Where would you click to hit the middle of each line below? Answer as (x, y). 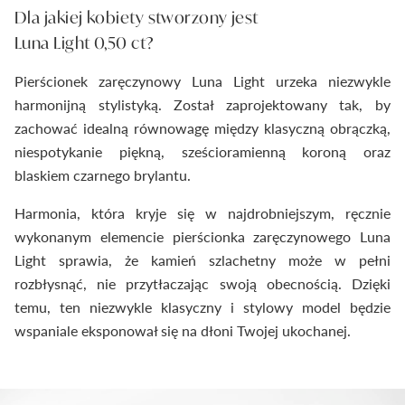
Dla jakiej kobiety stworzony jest (137, 18)
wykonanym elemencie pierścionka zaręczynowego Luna (202, 237)
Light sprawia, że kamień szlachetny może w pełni (202, 260)
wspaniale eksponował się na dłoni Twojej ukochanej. (183, 331)
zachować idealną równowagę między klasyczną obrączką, (202, 128)
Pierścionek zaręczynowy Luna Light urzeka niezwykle (202, 81)
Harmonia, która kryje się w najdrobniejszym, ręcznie (202, 213)
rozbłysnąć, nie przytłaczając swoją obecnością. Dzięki (202, 284)
